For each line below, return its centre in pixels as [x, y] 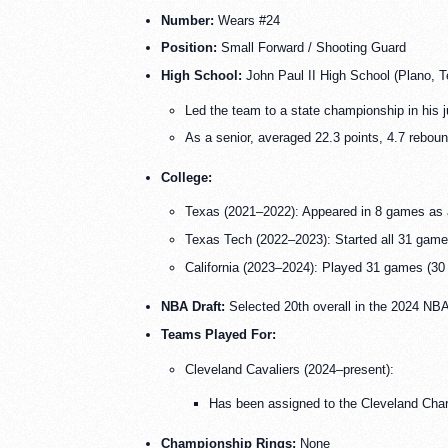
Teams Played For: [218, 335]
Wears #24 [247, 20]
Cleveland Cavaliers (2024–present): [289, 369]
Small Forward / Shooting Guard [311, 48]
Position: [189, 48]
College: [186, 177]
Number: [187, 20]
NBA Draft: [193, 307]
